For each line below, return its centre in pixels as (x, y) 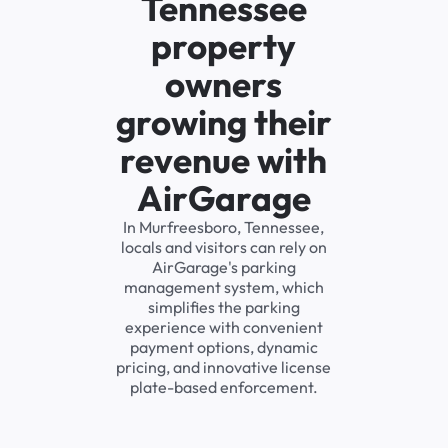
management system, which (223, 287)
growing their (223, 122)
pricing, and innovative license (224, 367)
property (224, 46)
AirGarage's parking (223, 267)
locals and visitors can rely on (223, 247)
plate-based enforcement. (223, 387)
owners (224, 84)
